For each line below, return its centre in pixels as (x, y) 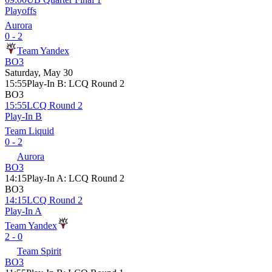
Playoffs (21, 10)
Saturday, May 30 (39, 72)
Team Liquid (29, 131)
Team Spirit (39, 251)
